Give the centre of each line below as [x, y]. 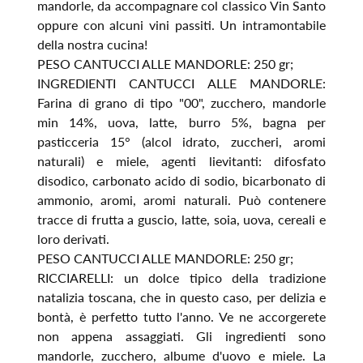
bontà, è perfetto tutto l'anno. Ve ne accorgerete [181, 316]
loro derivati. [75, 238]
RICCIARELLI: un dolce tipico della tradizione [181, 277]
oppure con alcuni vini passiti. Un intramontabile [181, 24]
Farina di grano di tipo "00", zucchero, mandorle [181, 102]
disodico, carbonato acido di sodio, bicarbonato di [181, 180]
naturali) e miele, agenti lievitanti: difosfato [181, 160]
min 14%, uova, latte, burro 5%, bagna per [181, 122]
